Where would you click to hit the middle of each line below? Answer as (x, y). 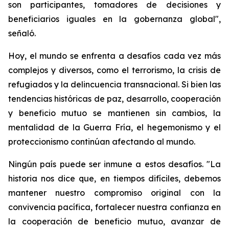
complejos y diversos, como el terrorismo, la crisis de (114, 70)
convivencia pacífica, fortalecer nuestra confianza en (114, 207)
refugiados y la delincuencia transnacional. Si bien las (114, 84)
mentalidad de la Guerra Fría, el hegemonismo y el (114, 127)
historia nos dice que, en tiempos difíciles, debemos (114, 178)
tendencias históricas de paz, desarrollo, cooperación (114, 99)
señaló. (22, 33)
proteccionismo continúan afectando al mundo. (102, 142)
